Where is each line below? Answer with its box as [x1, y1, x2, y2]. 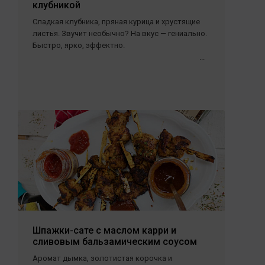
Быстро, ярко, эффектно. [33, 41, 125, 50]
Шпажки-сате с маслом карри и [33, 225, 176, 236]
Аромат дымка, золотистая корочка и [33, 254, 172, 263]
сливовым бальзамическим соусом [33, 236, 197, 247]
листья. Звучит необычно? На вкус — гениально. [33, 29, 207, 38]
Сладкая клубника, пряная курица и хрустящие [33, 17, 200, 26]
